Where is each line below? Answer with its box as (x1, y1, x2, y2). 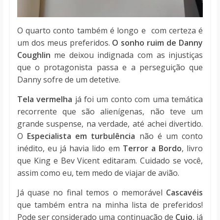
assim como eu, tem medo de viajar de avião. (17, 167, 179, 179)
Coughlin (17, 50, 51, 61)
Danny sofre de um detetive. (17, 74, 120, 85)
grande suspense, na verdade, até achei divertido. (17, 118, 203, 130)
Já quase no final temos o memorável (17, 187, 166, 198)
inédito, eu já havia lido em (17, 143, 123, 154)
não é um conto (135, 131, 203, 142)
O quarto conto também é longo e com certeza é (17, 25, 203, 36)
